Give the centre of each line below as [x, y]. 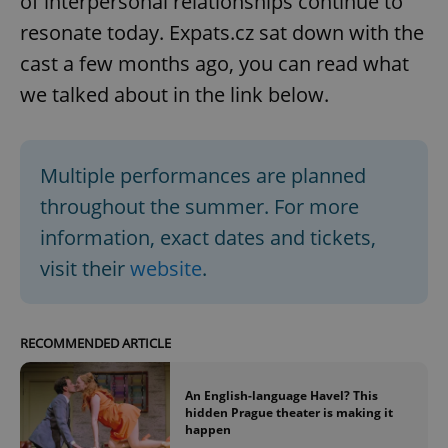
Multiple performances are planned [203, 175]
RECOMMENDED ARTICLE [95, 342]
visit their [85, 268]
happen [208, 429]
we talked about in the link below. [174, 94]
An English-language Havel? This [281, 395]
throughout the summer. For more [199, 206]
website [166, 268]
